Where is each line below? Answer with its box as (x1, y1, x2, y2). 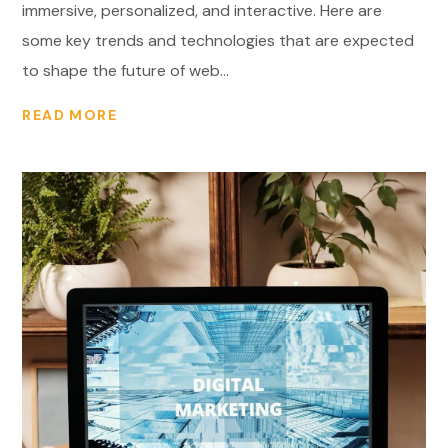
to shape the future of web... (22, 59, 230, 81)
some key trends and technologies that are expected (22, 29, 415, 51)
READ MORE (22, 106, 118, 125)
